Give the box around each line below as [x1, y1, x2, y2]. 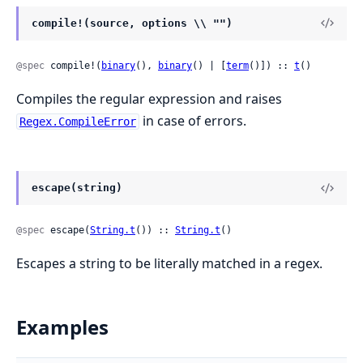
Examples [16, 314, 109, 341]
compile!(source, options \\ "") [32, 16, 233, 29]
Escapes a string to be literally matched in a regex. [16, 254, 322, 273]
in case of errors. [139, 112, 246, 130]
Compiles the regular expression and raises [16, 90, 282, 109]
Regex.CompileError [19, 115, 136, 129]
